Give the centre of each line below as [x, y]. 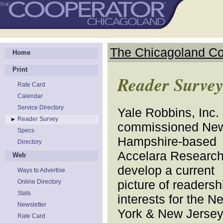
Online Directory [39, 182]
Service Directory [41, 108]
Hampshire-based [167, 141]
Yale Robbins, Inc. [168, 112]
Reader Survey [38, 119]
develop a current [166, 170]
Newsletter [32, 205]
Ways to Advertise [41, 170]
